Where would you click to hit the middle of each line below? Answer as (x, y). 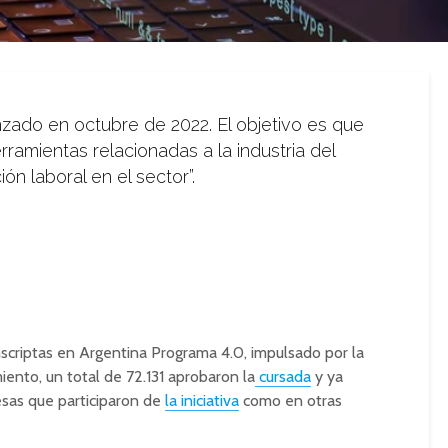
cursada (283, 376)
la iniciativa (202, 400)
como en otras (290, 400)
